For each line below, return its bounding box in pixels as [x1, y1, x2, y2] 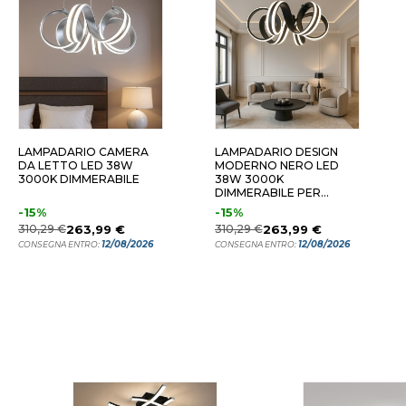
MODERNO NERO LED [214, 159, 339, 172]
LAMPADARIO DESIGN [214, 145, 338, 159]
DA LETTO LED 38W [18, 159, 133, 172]
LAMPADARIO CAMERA [18, 145, 149, 159]
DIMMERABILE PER [214, 186, 321, 199]
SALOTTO [214, 199, 272, 213]
